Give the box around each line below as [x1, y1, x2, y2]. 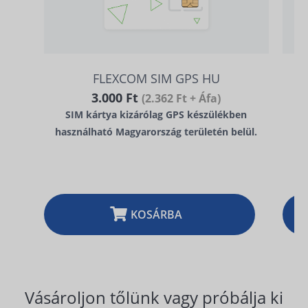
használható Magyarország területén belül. [55, 125, 258, 138]
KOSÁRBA [130, 207, 182, 222]
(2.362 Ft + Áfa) [142, 91, 221, 106]
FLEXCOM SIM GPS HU [92, 70, 220, 87]
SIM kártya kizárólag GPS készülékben [65, 108, 247, 121]
